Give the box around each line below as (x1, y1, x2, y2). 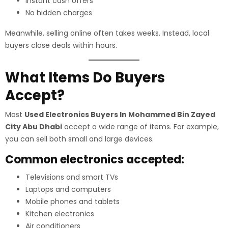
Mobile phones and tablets (25, 196, 120, 207)
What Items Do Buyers (5, 68, 165, 88)
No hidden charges (25, 8, 92, 18)
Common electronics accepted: (5, 152, 184, 167)
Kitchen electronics (25, 209, 94, 219)
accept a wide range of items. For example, (62, 122, 219, 132)
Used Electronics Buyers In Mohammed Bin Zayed (24, 109, 215, 120)
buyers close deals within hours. (5, 40, 117, 50)
